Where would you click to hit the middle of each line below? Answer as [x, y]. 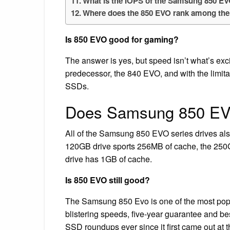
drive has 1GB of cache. [109, 159]
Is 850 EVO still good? [108, 180]
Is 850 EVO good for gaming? [122, 39]
